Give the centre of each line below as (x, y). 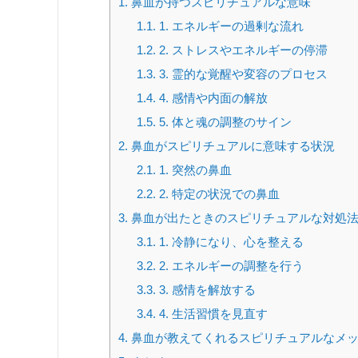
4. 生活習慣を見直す (211, 313)
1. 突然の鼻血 (193, 169)
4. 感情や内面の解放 (211, 97)
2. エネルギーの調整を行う (229, 265)
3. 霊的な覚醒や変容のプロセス (241, 74)
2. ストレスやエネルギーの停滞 (241, 50)
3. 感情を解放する (205, 289)
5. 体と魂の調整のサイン (223, 121)
